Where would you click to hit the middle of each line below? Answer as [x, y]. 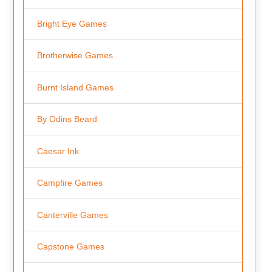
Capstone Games [70, 246]
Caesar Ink [58, 151]
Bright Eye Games [72, 23]
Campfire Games [70, 183]
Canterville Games [72, 215]
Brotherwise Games [75, 56]
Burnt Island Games [75, 87]
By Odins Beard [67, 119]
